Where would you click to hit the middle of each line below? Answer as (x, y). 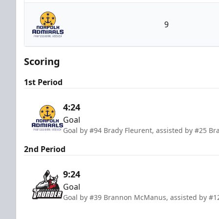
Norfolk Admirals (104, 45)
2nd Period (45, 149)
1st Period (43, 82)
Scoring (42, 61)
